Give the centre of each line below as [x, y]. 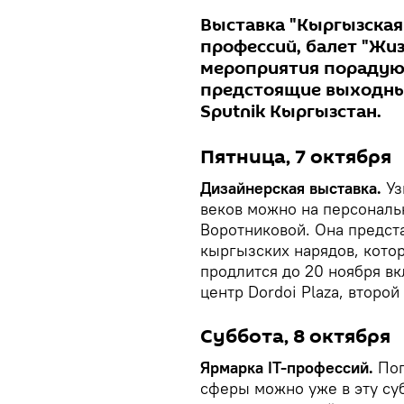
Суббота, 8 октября [295, 336]
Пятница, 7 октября [296, 156]
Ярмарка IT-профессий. [289, 367]
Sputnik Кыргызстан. [291, 111]
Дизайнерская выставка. [293, 188]
